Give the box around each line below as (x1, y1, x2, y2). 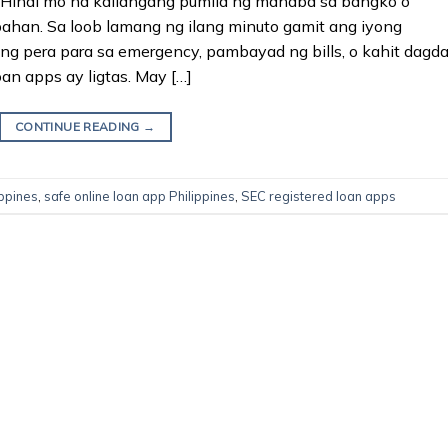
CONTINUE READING (15, 119, 144, 135)
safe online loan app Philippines (44, 187, 235, 204)
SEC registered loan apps (241, 187, 396, 204)
